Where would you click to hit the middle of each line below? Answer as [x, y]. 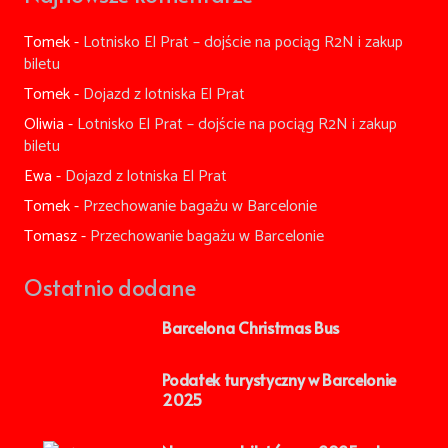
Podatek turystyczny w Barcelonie [279, 378]
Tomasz [50, 236]
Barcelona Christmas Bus [251, 326]
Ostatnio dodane [110, 286]
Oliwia [44, 124]
